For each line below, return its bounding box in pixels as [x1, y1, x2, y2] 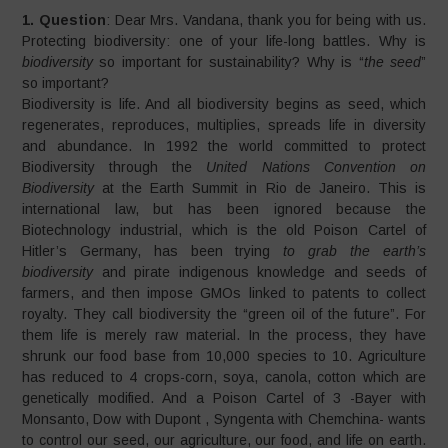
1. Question [22, 12, 106, 28]
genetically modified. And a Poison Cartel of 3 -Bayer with [22, 390, 426, 406]
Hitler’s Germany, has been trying [22, 243, 284, 259]
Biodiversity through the [22, 159, 207, 175]
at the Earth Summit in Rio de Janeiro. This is [94, 180, 426, 196]
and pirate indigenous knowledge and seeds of [93, 264, 426, 280]
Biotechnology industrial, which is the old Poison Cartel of [22, 222, 426, 238]
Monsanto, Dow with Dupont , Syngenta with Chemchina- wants [22, 411, 426, 427]
